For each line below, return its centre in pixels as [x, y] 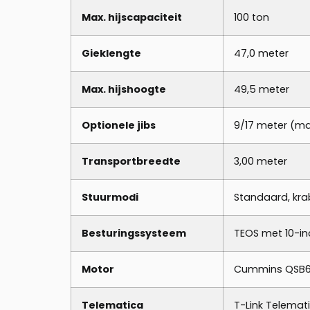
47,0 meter [261, 53]
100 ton [252, 17]
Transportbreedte [131, 161]
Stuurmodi [110, 197]
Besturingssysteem [134, 233]
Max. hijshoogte [124, 89]
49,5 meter [262, 89]
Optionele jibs [119, 125]
